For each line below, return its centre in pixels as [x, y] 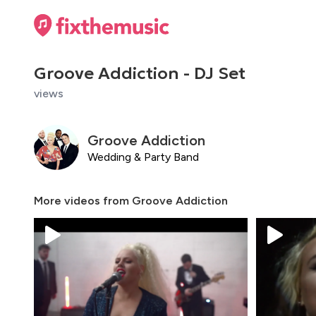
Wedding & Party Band [143, 157]
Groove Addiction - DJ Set [140, 73]
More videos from [83, 201]
